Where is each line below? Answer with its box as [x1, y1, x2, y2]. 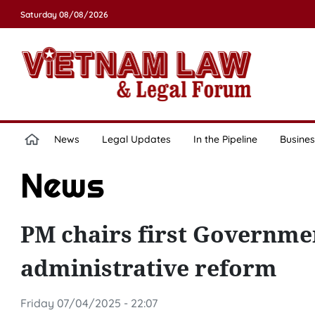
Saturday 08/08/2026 [20, 9, 108, 20]
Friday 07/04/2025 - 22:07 [20, 296, 157, 310]
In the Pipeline [193, 133, 257, 146]
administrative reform [20, 252, 277, 283]
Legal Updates [101, 133, 171, 146]
